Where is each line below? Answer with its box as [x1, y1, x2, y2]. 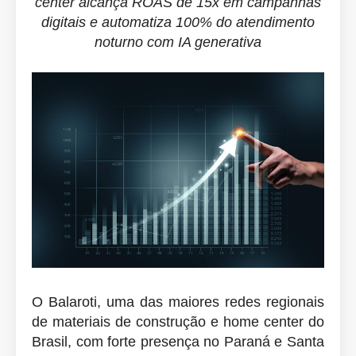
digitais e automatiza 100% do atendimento [41, 14, 315, 31]
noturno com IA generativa [95, 34, 261, 51]
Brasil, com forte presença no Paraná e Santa [32, 333, 324, 350]
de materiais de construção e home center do [32, 313, 324, 330]
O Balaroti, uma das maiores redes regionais [32, 293, 324, 310]
